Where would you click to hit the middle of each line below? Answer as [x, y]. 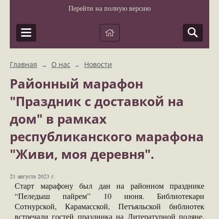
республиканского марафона [107, 136]
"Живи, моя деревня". [82, 154]
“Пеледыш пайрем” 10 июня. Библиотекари [109, 196]
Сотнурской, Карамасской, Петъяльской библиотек [109, 206]
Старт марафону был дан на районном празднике [109, 186]
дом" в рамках [58, 119]
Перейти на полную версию [109, 9]
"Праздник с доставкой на [97, 101]
